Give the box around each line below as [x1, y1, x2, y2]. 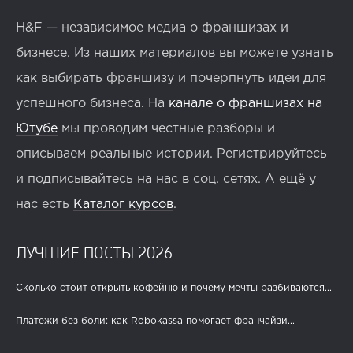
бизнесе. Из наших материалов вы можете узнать [16, 46, 333, 59]
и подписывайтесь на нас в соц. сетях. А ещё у [16, 173, 316, 185]
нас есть [16, 198, 73, 210]
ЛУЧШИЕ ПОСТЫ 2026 [16, 242, 173, 262]
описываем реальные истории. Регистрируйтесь [16, 147, 327, 160]
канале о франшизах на [169, 97, 322, 110]
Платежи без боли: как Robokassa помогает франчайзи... [16, 316, 295, 325]
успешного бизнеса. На [16, 97, 169, 110]
